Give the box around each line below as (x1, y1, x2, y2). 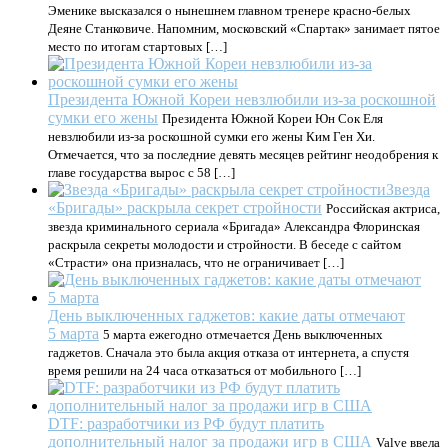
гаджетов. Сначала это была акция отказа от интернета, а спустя (48, 345, 409, 360)
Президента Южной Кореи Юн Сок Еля (162, 111, 383, 126)
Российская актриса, (326, 201, 440, 216)
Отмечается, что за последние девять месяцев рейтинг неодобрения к (48, 147, 438, 162)
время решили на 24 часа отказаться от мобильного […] (48, 363, 361, 378)
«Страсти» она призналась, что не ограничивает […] (48, 255, 344, 270)
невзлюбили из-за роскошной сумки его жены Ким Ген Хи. (48, 129, 375, 144)
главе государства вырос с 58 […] (48, 165, 235, 180)
